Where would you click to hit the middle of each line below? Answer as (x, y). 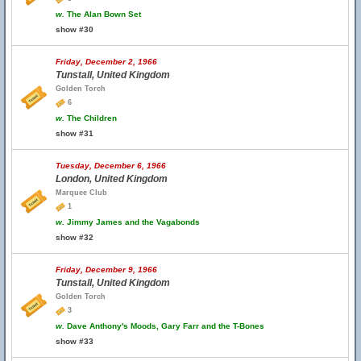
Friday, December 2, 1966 (106, 62)
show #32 (75, 237)
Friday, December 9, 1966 (106, 270)
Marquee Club (81, 193)
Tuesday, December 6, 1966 (111, 166)
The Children (91, 118)
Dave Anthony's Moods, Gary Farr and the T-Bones (164, 326)
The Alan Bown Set (103, 14)
